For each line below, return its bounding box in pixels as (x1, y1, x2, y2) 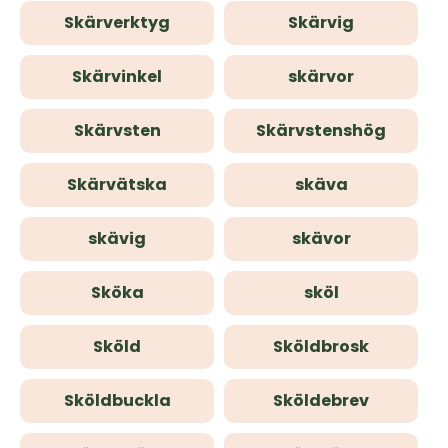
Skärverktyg (64, 11, 170, 34)
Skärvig (288, 11, 354, 34)
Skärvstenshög (256, 119, 386, 142)
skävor (291, 227, 351, 250)
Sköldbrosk (273, 335, 369, 358)
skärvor (288, 65, 354, 88)
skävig (88, 227, 146, 250)
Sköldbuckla (63, 389, 171, 412)
